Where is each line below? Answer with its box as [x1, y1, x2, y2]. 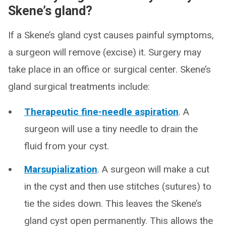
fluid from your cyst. [24, 140, 109, 152]
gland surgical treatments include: [8, 81, 150, 92]
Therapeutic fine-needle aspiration [24, 106, 179, 118]
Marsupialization [24, 163, 97, 175]
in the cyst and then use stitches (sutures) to [24, 181, 211, 192]
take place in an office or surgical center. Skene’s [8, 64, 211, 75]
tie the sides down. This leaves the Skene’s [24, 198, 202, 209]
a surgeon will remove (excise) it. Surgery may [8, 46, 201, 58]
